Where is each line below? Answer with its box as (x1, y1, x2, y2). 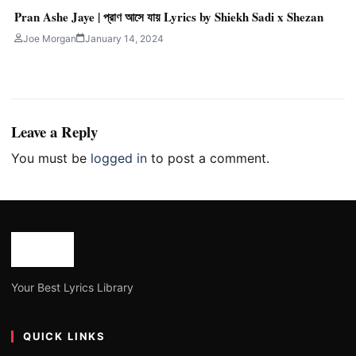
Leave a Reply (11, 120, 98, 142)
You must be (11, 149, 91, 166)
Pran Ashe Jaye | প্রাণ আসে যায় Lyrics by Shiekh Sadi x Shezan (14, 7, 323, 25)
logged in (91, 149, 147, 166)
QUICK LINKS (23, 329, 106, 342)
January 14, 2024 (85, 32, 164, 44)
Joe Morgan (23, 32, 76, 44)
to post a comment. (147, 149, 269, 166)
